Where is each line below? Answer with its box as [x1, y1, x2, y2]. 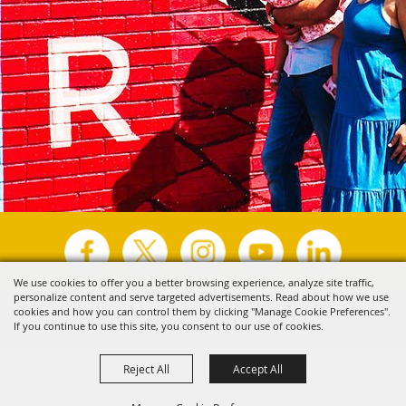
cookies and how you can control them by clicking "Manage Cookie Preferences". [14, 304, 391, 318]
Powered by [150, 319, 212, 335]
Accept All [233, 362, 283, 376]
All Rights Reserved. [227, 303, 329, 319]
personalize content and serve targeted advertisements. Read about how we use [14, 290, 389, 304]
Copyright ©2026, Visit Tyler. [77, 303, 224, 319]
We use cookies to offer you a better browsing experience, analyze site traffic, [14, 275, 374, 289]
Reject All [123, 362, 169, 376]
